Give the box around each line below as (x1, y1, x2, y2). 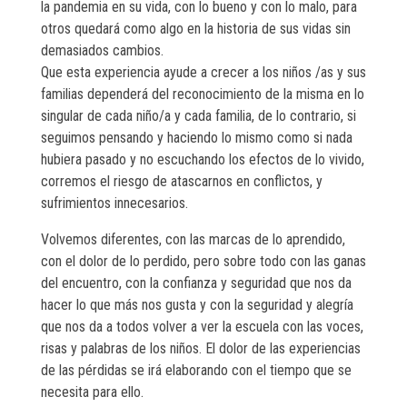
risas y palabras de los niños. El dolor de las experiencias (41, 340, 361, 358)
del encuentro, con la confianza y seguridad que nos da (41, 274, 352, 293)
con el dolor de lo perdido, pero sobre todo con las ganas (41, 253, 366, 271)
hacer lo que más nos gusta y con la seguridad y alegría (41, 296, 353, 314)
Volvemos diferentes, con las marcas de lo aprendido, (41, 231, 345, 249)
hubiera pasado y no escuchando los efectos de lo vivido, (41, 151, 364, 169)
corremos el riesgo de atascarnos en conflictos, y (41, 173, 323, 191)
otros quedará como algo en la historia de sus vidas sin (41, 20, 351, 38)
